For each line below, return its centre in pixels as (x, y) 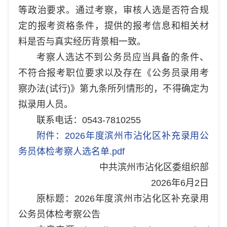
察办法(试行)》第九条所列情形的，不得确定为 (113, 88)
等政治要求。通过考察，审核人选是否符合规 (113, 10)
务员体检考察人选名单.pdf (71, 151)
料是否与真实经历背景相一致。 (82, 41)
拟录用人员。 (45, 104)
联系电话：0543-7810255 (88, 120)
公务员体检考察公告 (59, 214)
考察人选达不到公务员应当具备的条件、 (123, 57)
